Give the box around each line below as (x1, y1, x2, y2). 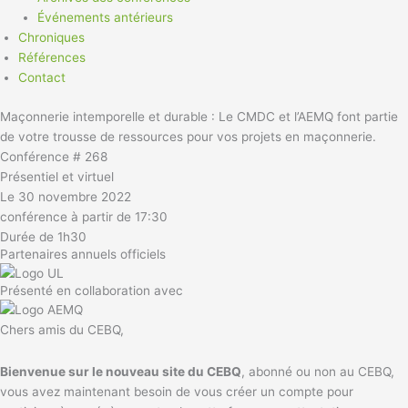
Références (18, 50, 86, 66)
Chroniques (18, 30, 85, 46)
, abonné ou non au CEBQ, (241, 364, 394, 380)
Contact (18, 70, 66, 86)
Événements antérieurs (36, 10, 173, 25)
